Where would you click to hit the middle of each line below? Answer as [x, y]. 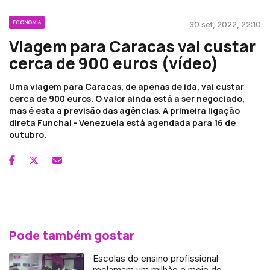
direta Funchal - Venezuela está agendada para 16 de [122, 122]
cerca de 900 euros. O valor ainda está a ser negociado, [127, 98]
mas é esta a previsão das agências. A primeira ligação [124, 110]
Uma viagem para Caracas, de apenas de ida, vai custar [127, 86]
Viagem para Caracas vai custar [132, 46]
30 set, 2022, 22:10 [225, 24]
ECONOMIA [27, 22]
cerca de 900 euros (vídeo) [114, 63]
